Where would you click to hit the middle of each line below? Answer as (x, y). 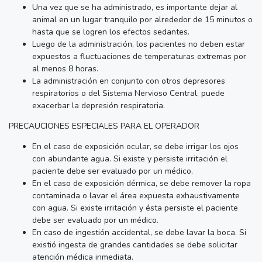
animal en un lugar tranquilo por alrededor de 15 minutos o (142, 19)
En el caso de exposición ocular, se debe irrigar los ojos (135, 146)
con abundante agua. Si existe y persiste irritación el (130, 158)
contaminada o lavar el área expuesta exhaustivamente (136, 195)
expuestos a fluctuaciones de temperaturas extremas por (139, 56)
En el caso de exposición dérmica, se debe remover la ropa (142, 183)
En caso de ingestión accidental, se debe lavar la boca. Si (139, 232)
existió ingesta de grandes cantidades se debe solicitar (135, 244)
